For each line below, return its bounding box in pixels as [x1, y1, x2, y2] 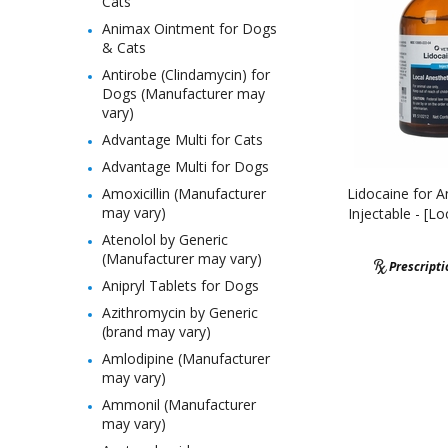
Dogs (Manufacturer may [102, 84, 265, 103]
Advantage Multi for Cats [102, 130, 263, 149]
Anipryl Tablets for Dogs [102, 276, 259, 295]
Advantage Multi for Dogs [102, 157, 269, 176]
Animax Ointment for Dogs [102, 19, 277, 38]
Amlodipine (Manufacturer [102, 349, 270, 368]
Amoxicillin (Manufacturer [102, 184, 266, 203]
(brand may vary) [102, 322, 211, 341]
